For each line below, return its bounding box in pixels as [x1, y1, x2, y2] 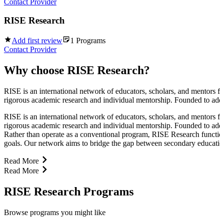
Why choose [4, 63, 67, 77]
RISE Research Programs [4, 185, 134, 198]
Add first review [12, 36, 62, 45]
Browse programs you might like [4, 208, 106, 217]
